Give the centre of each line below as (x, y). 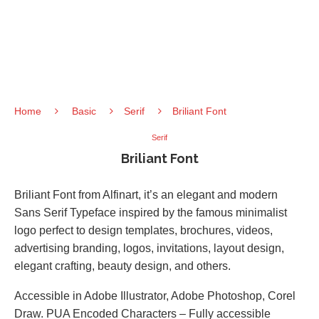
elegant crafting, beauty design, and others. (122, 266)
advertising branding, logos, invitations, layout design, (149, 248)
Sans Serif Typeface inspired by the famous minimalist (151, 213)
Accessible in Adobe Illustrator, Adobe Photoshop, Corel (155, 296)
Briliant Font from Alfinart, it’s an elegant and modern (146, 195)
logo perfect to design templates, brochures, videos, (143, 230)
